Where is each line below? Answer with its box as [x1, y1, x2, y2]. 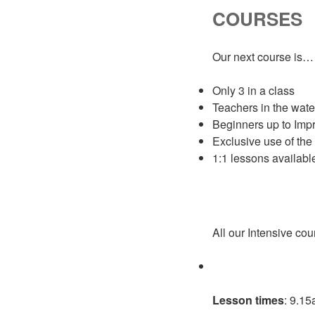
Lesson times [212, 292, 284, 308]
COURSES [212, 5, 302, 32]
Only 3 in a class [212, 82, 295, 98]
